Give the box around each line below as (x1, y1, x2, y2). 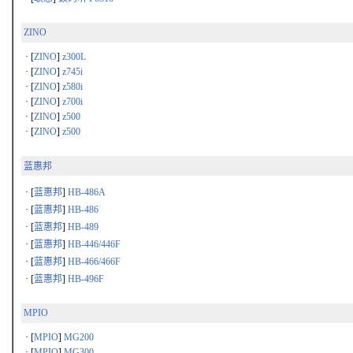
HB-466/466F (68, 256, 121, 267)
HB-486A (68, 187, 106, 198)
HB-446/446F (68, 239, 121, 250)
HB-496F (68, 273, 104, 284)
